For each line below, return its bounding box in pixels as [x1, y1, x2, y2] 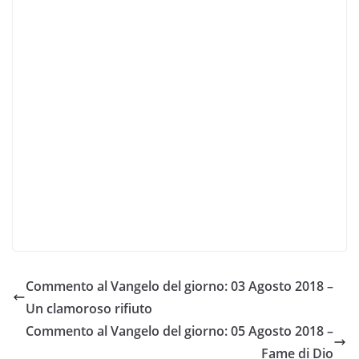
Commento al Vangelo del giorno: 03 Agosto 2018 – [26, 276, 333, 295]
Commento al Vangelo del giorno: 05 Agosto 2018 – [26, 321, 333, 340]
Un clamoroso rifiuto [26, 299, 152, 317]
